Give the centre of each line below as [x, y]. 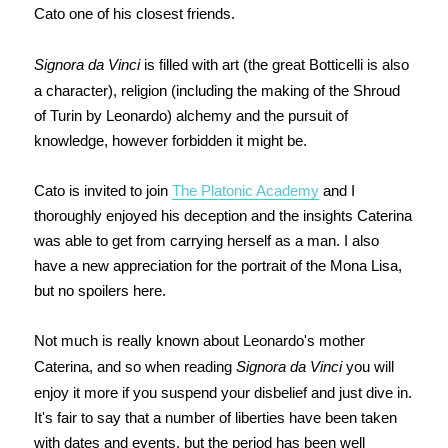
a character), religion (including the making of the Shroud [216, 91]
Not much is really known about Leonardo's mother [199, 341]
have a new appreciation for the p [141, 266]
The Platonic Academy [245, 191]
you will [367, 367]
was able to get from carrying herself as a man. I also [206, 241]
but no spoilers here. [99, 291]
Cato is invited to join [102, 191]
